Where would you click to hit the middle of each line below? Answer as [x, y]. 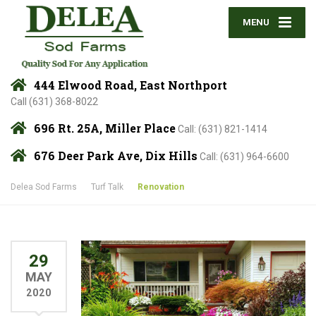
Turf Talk [107, 187]
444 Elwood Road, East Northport [130, 85]
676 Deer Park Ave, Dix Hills [116, 156]
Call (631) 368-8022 [54, 102]
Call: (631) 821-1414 [223, 129]
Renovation [161, 187]
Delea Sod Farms [44, 187]
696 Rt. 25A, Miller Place [105, 128]
